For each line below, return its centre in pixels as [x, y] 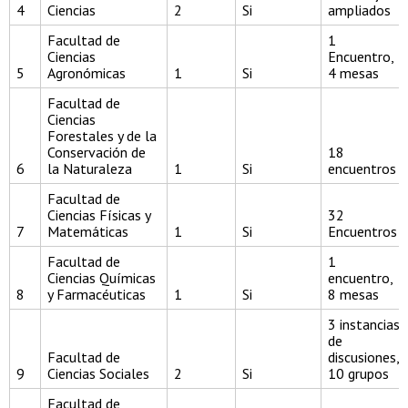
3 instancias [364, 325]
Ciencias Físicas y [99, 215]
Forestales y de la [102, 136]
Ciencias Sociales [98, 374]
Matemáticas [88, 232]
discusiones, [364, 357]
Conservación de [97, 153]
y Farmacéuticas [97, 295]
